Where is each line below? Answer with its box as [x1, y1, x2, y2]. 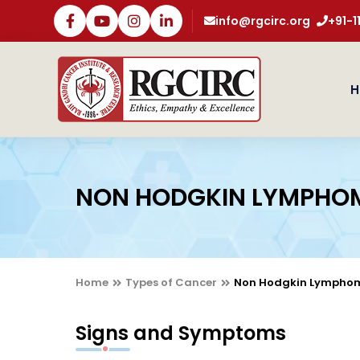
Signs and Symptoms [75, 320, 286, 346]
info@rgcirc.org [215, 12, 311, 29]
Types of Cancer [125, 275, 217, 290]
